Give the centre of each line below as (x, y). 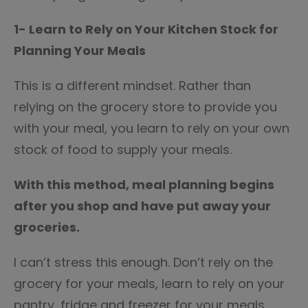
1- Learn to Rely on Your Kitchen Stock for (146, 29)
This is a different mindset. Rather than (132, 86)
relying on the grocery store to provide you (145, 107)
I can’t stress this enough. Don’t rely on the (143, 262)
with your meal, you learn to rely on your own (152, 128)
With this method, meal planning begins (144, 185)
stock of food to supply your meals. (123, 150)
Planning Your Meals (80, 51)
